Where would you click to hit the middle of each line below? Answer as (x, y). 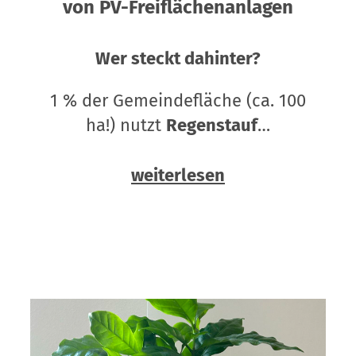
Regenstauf (211, 126)
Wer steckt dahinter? (178, 59)
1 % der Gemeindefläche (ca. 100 (178, 101)
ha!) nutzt (126, 126)
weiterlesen (178, 176)
